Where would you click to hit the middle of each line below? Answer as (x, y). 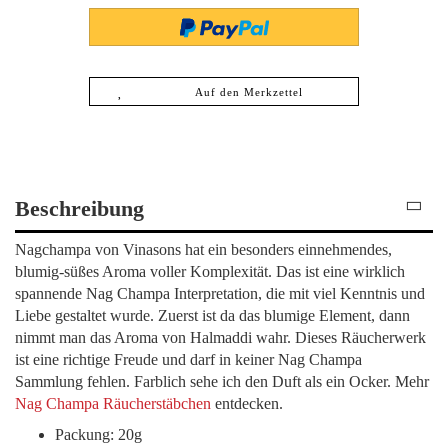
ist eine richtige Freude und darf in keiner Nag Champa (188, 359)
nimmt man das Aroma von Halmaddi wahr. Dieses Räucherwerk (220, 337)
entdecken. (247, 403)
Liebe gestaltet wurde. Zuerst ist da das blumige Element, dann (212, 315)
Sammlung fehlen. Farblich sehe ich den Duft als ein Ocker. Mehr (222, 381)
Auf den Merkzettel (248, 91)
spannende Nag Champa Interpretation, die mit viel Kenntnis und (220, 293)
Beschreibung (79, 208)
